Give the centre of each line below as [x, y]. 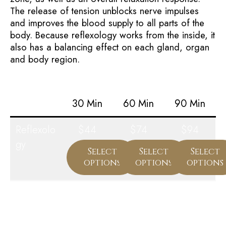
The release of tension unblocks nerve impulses [104, 11]
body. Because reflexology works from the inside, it [112, 35]
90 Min [190, 104]
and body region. [45, 60]
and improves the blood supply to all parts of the [107, 23]
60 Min [138, 104]
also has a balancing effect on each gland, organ [110, 47]
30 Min [87, 104]
